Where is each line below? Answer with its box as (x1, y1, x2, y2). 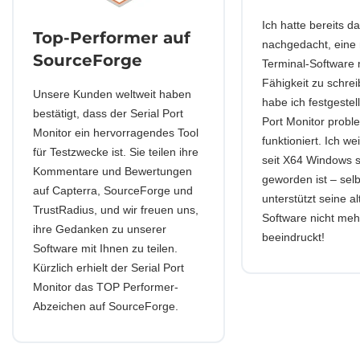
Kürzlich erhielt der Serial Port (33, 261, 184, 274)
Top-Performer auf (33, 28, 190, 47)
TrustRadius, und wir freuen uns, (33, 203, 198, 216)
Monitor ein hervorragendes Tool (33, 126, 198, 139)
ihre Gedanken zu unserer (33, 223, 166, 235)
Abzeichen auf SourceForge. (33, 300, 178, 313)
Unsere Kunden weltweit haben (33, 88, 191, 100)
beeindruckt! (262, 231, 325, 243)
